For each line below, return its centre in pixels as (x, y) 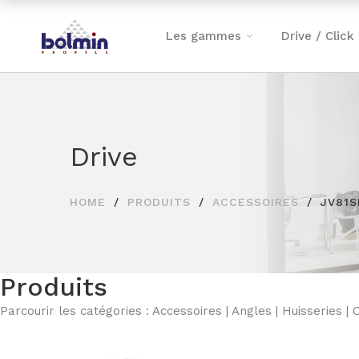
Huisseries (312, 311)
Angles (252, 311)
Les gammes (204, 36)
